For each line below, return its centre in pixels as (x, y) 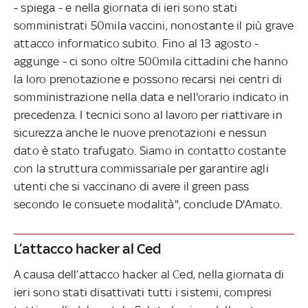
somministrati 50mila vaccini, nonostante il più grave (154, 25)
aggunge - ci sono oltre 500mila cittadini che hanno (151, 61)
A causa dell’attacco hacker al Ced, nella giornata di (149, 274)
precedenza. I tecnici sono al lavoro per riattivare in (148, 114)
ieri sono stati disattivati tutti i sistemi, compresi (143, 292)
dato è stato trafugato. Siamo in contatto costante (150, 150)
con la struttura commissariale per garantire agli (141, 168)
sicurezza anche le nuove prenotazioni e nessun (141, 132)
